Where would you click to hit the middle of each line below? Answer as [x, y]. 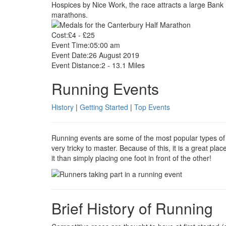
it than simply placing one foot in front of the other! [131, 158]
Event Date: [70, 55]
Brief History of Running [132, 208]
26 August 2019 [114, 55]
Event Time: [71, 45]
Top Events [152, 107]
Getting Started [104, 107]
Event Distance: [76, 65]
